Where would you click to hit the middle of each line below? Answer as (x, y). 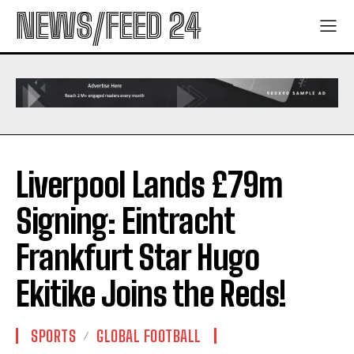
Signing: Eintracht (125, 222)
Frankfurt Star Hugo (137, 258)
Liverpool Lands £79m (149, 185)
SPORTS (53, 336)
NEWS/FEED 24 (108, 26)
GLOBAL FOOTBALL (149, 336)
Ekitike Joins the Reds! (151, 294)
